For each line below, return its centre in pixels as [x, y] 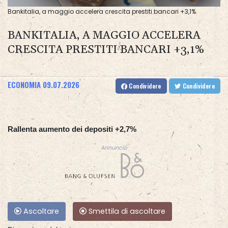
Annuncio [114, 148]
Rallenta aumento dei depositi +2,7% [72, 129]
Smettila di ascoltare [126, 211]
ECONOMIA [24, 85]
